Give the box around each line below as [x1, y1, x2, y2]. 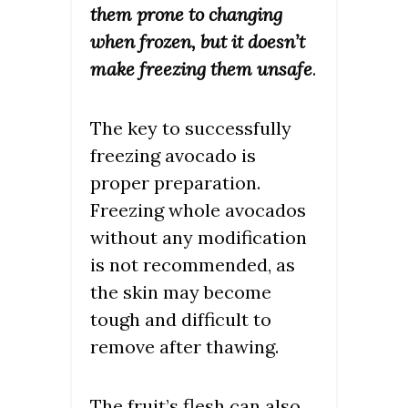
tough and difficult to [90, 307, 271, 331]
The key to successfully [90, 116, 291, 139]
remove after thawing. [90, 334, 279, 358]
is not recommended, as [90, 252, 295, 276]
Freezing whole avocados [90, 198, 306, 221]
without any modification [90, 225, 307, 249]
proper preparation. [90, 170, 260, 194]
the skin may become [90, 280, 271, 303]
